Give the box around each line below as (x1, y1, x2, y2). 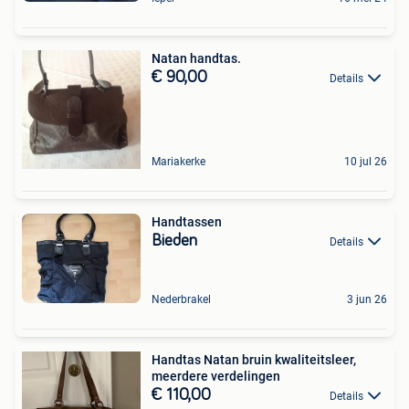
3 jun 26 (347, 292, 387, 306)
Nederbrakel (152, 292, 211, 306)
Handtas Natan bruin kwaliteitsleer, (152, 351, 356, 367)
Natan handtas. (152, 51, 241, 67)
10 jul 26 (344, 155, 387, 169)
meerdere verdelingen (152, 368, 280, 383)
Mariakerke (152, 155, 205, 169)
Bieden (152, 233, 197, 250)
